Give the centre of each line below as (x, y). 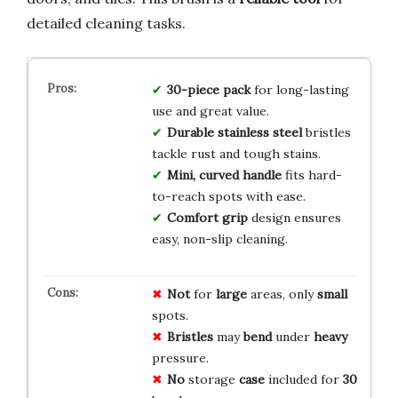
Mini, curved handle (224, 175)
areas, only (282, 294)
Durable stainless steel (234, 132)
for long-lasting (299, 89)
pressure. (180, 358)
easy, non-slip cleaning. (219, 239)
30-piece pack (208, 89)
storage (211, 379)
